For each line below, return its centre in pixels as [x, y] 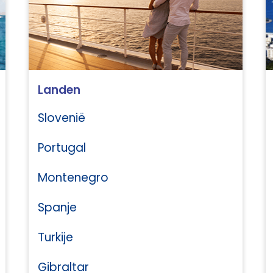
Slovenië [62, 118]
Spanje [57, 207]
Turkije [55, 237]
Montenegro [73, 178]
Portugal [62, 148]
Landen [59, 90]
